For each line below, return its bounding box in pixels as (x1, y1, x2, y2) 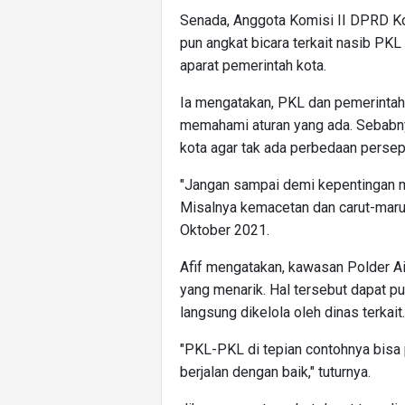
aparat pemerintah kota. (180, 57, 326, 75)
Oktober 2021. (180, 221, 269, 240)
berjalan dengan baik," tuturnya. (180, 363, 371, 381)
